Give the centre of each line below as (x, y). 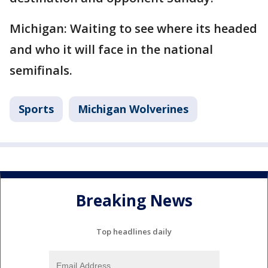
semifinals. (41, 70)
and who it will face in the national (111, 49)
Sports (36, 109)
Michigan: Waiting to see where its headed (133, 28)
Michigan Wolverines (133, 109)
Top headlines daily (134, 231)
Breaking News (134, 201)
